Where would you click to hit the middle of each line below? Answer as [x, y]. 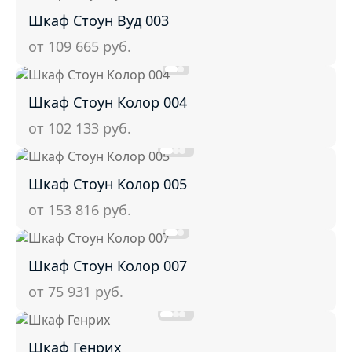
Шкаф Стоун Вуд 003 [99, 21]
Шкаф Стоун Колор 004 [108, 103]
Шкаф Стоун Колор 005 [108, 184]
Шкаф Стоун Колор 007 [108, 266]
